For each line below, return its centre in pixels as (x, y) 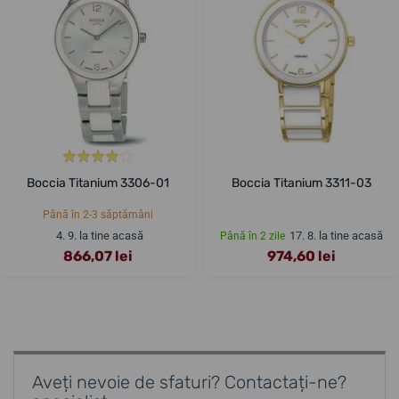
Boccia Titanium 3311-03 (301, 183)
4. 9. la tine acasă (100, 236)
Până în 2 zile (252, 236)
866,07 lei (98, 256)
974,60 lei (301, 256)
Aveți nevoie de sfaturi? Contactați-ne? (189, 383)
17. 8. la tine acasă (336, 236)
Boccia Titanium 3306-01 (98, 183)
